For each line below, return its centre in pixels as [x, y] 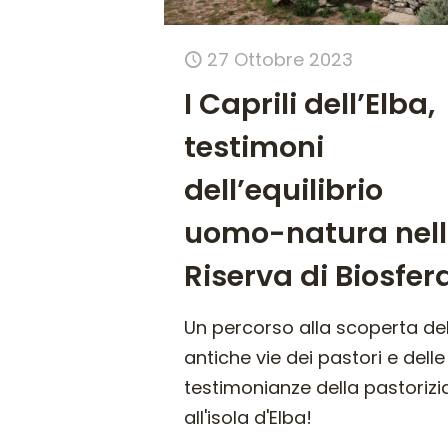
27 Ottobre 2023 [280, 60]
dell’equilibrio [284, 190]
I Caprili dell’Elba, [310, 104]
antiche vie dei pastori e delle [315, 358]
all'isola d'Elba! [248, 418]
